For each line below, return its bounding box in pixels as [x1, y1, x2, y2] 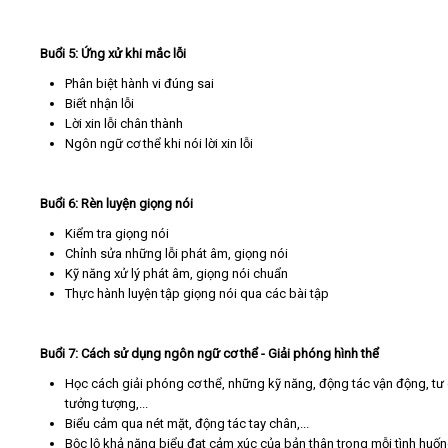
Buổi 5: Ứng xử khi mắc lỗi [40, 45, 186, 61]
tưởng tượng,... [65, 395, 151, 411]
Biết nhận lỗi [65, 95, 134, 111]
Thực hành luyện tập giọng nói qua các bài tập [65, 285, 329, 301]
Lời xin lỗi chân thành [65, 115, 183, 131]
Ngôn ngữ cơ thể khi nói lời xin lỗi [65, 135, 253, 151]
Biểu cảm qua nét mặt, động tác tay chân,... [65, 415, 309, 431]
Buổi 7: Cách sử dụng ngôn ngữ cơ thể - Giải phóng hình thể [40, 345, 379, 361]
